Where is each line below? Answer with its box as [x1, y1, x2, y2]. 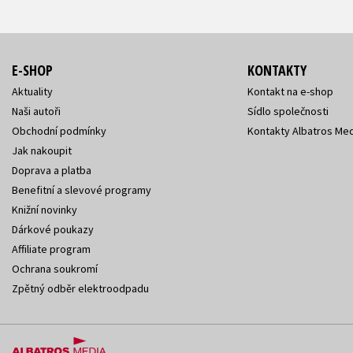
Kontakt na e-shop [247, 84, 333, 98]
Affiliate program [12, 241, 91, 256]
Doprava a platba [12, 162, 91, 177]
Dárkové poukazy [12, 221, 94, 236]
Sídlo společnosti [247, 103, 329, 118]
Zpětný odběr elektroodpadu [12, 281, 149, 295]
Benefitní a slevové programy [12, 182, 151, 197]
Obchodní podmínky [12, 123, 106, 138]
